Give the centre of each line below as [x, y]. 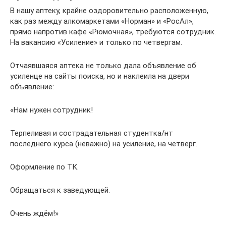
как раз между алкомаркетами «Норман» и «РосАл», [102, 21]
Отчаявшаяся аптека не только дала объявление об [103, 66]
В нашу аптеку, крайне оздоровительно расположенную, [109, 11]
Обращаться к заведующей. [60, 190]
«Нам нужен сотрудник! [51, 110]
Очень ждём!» [34, 213]
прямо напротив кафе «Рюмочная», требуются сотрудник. [113, 32]
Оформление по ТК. [44, 167]
